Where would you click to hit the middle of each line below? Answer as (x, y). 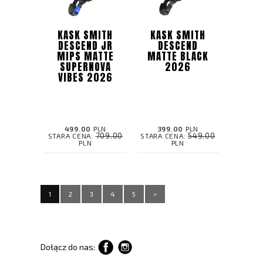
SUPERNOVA (85, 67)
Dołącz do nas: (69, 247)
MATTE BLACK (178, 57)
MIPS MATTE (85, 57)
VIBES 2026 (85, 78)
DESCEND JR (85, 46)
